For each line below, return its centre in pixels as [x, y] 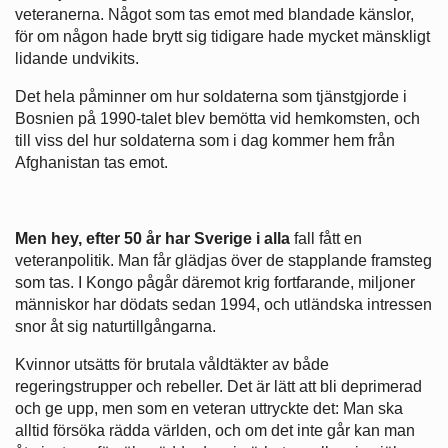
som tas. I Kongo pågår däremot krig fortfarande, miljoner [215, 283]
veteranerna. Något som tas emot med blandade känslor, [214, 15]
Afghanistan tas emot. [91, 163]
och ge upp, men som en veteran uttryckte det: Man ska [209, 409]
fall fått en [328, 239]
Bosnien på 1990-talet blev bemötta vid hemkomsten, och [217, 119]
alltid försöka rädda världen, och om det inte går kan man [215, 431]
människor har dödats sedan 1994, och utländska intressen [223, 305]
